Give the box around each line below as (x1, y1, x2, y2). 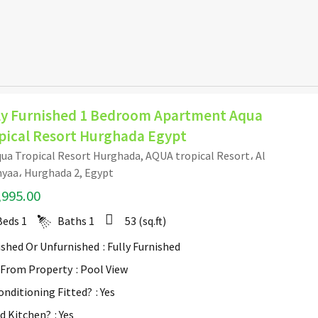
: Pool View (76, 261, 128, 276)
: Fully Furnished (103, 238, 180, 253)
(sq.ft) (136, 213, 166, 228)
